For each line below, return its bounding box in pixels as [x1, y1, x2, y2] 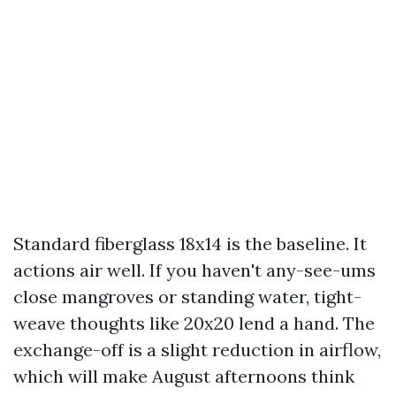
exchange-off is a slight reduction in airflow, [13, 339, 381, 361]
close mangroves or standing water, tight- [13, 286, 362, 308]
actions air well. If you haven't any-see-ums [13, 259, 376, 281]
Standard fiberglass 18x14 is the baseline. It [13, 232, 367, 255]
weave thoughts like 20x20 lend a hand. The [13, 312, 375, 334]
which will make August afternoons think [13, 365, 354, 387]
